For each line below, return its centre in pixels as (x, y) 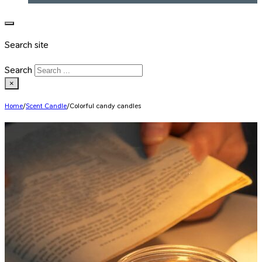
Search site (27, 45)
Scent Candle (46, 106)
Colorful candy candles (105, 106)
